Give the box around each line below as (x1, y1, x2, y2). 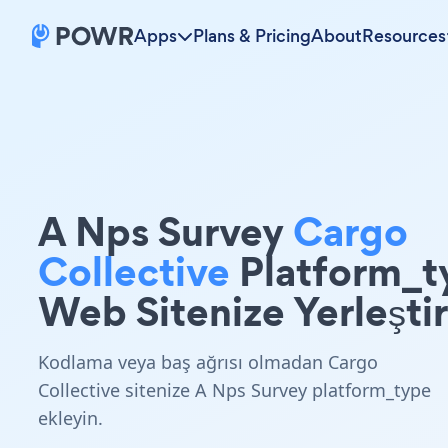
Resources (362, 24, 446, 48)
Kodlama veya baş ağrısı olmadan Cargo (38, 350, 378, 374)
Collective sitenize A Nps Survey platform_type (38, 378, 431, 402)
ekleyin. (38, 406, 103, 430)
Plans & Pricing (193, 24, 311, 48)
